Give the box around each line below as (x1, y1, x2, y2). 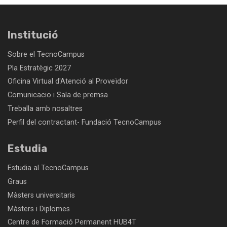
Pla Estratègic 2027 (8, 63, 71, 72)
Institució (8, 28, 58, 41)
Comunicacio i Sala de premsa (8, 91, 108, 100)
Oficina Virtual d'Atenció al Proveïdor (8, 77, 128, 86)
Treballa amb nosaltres (8, 104, 83, 113)
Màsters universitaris (8, 191, 75, 200)
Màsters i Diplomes (8, 204, 70, 213)
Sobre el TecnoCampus (8, 50, 85, 59)
